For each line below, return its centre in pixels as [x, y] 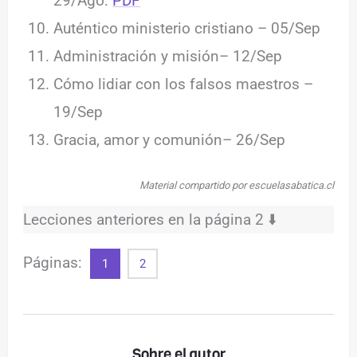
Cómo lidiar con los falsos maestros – [184, 84]
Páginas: [55, 263]
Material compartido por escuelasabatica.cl [236, 186]
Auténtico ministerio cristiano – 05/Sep [187, 28]
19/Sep [78, 112]
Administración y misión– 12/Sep [168, 56]
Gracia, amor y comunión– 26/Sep [170, 139]
